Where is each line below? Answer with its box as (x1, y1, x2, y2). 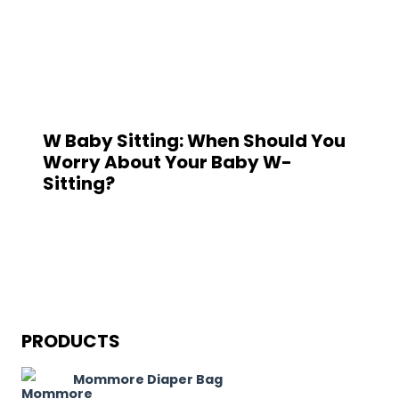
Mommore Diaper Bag (73, 370, 223, 388)
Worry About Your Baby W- (43, 149, 292, 175)
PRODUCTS (21, 328, 120, 354)
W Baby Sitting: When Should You (43, 127, 346, 153)
